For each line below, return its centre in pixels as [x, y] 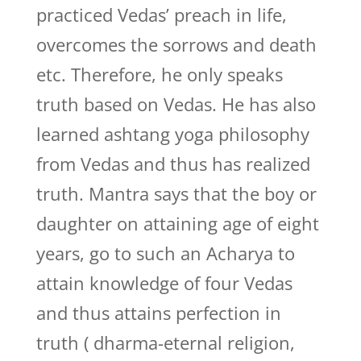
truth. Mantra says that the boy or [176, 193]
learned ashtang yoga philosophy [172, 134]
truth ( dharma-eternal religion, [165, 342]
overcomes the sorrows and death [176, 44]
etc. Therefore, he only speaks [159, 74]
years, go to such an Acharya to [165, 253]
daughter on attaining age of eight [177, 223]
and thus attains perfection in [158, 313]
